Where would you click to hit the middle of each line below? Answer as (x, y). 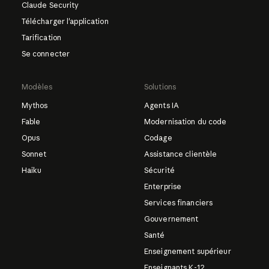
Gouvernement (171, 219)
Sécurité (159, 170)
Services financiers (178, 202)
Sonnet (34, 154)
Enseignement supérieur (187, 251)
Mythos (35, 105)
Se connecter (46, 53)
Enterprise (163, 186)
